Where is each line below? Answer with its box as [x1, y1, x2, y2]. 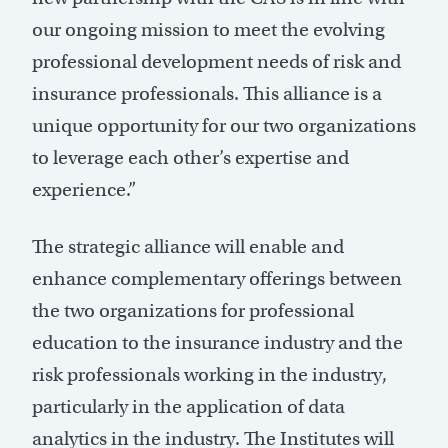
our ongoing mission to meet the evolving [32, 18, 385, 42]
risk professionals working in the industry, [32, 363, 387, 387]
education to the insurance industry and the [32, 331, 403, 355]
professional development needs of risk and [32, 50, 401, 74]
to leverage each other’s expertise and [32, 146, 349, 170]
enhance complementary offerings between [32, 267, 402, 291]
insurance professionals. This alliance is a [32, 82, 382, 106]
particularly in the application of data [32, 395, 345, 419]
